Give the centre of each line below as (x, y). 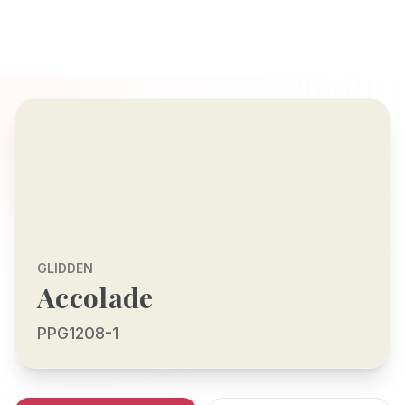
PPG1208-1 (78, 333)
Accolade (95, 297)
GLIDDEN (65, 268)
